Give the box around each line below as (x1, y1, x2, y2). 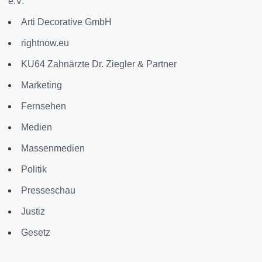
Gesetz (21, 227, 50, 238)
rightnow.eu (21, 38, 69, 49)
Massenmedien (21, 143, 85, 154)
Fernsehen (21, 101, 66, 112)
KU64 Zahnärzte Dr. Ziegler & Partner (21, 59, 177, 70)
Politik (21, 164, 47, 175)
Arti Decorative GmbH (21, 17, 112, 27)
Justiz (21, 206, 45, 217)
